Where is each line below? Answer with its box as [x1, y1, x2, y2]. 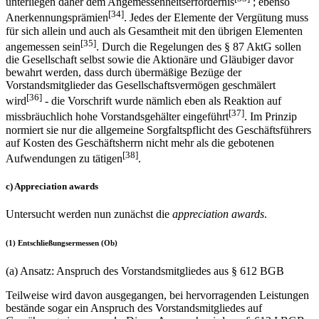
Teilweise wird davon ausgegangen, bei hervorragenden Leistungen [6, 289, 309, 302]
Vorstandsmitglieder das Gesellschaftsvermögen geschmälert [6, 79, 276, 92]
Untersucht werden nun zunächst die [6, 208, 172, 221]
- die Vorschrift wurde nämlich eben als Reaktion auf [42, 95, 281, 108]
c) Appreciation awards [6, 181, 98, 192]
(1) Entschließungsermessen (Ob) [6, 239, 117, 248]
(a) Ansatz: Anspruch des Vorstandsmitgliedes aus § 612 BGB [6, 265, 284, 278]
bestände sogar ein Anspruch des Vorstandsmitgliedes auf [6, 302, 262, 315]
